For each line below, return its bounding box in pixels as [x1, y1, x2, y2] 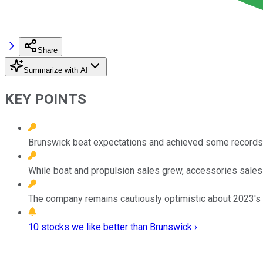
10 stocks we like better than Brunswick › [28, 221, 197, 232]
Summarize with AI [23, 65, 88, 75]
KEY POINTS [5, 90, 86, 107]
